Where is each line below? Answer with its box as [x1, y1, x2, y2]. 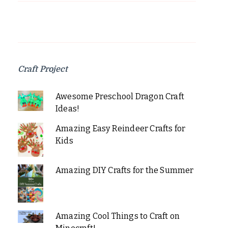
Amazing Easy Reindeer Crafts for [55, 124, 186, 134]
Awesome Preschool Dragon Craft [55, 92, 184, 102]
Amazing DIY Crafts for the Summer [55, 165, 194, 175]
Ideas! [55, 104, 80, 114]
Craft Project [18, 65, 68, 74]
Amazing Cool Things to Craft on [55, 211, 180, 221]
